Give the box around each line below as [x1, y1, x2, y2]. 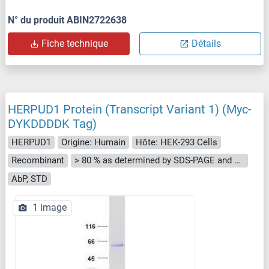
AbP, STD [11, 173, 47, 184]
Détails [192, 37, 221, 49]
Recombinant [11, 155, 64, 166]
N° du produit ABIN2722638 [8, 14, 127, 26]
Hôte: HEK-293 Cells [136, 136, 217, 148]
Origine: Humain [61, 136, 125, 148]
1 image [32, 202, 67, 214]
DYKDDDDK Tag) [8, 116, 97, 131]
